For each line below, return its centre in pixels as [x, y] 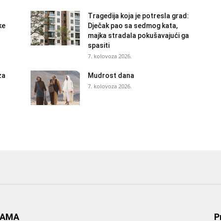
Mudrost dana [111, 76]
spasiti [99, 46]
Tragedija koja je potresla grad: [138, 16]
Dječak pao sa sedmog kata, [133, 26]
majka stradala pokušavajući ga [138, 36]
